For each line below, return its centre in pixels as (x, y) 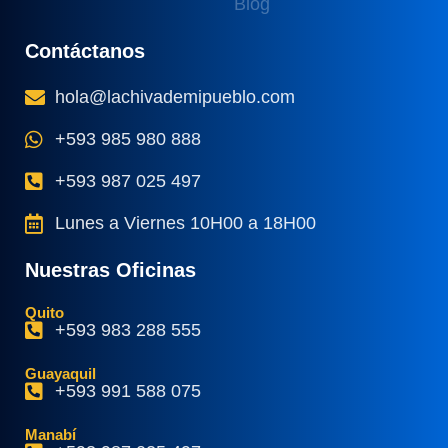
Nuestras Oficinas (110, 270)
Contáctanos (85, 51)
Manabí (50, 434)
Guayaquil (60, 373)
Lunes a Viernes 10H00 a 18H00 (185, 223)
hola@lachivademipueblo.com (175, 97)
